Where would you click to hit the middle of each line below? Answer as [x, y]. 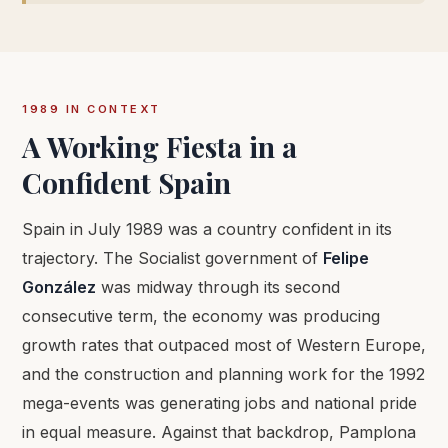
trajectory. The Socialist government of [172, 258]
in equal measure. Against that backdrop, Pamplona [219, 432]
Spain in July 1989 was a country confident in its [207, 229]
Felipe [346, 258]
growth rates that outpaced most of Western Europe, [224, 345]
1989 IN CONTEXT [91, 109]
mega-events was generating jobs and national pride [219, 403]
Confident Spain [126, 182]
